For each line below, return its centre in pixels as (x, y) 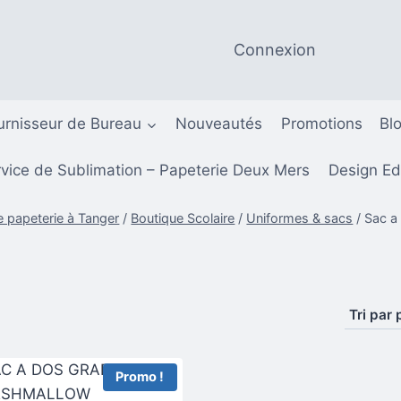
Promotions (321, 124)
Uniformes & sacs (300, 218)
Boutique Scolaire (183, 218)
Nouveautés (218, 124)
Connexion (275, 50)
